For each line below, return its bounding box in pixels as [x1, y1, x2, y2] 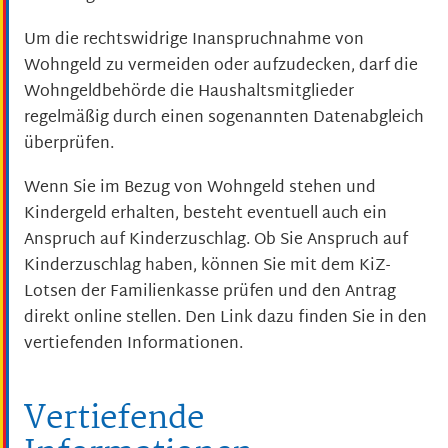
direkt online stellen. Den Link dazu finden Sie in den [24, 304, 427, 334]
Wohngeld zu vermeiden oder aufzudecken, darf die [24, 51, 418, 81]
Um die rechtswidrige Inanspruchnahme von [24, 25, 364, 55]
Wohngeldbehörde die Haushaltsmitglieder [24, 77, 354, 107]
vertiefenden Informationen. [24, 330, 243, 360]
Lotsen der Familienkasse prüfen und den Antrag [24, 278, 396, 308]
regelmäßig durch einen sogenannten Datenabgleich [24, 103, 424, 133]
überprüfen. [24, 129, 114, 159]
